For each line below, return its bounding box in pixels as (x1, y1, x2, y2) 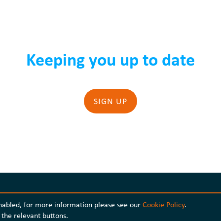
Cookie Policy (143, 199, 184, 210)
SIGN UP (93, 95, 127, 107)
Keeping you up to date (26, 47, 195, 72)
